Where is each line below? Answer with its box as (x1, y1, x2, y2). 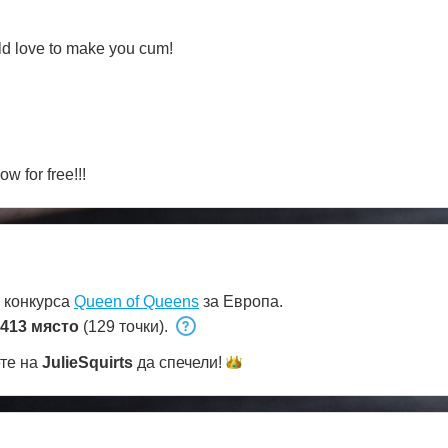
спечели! (159, 354, 222, 372)
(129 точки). (79, 318, 172, 336)
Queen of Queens (74, 293, 199, 311)
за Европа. (199, 293, 283, 311)
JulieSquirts (42, 354, 133, 372)
